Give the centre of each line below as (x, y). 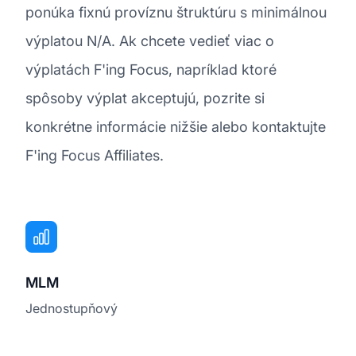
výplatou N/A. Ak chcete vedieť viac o (150, 41)
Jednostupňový (72, 308)
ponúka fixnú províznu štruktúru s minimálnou (176, 12)
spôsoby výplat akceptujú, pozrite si (145, 98)
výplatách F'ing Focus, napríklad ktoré (151, 69)
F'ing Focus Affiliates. (95, 155)
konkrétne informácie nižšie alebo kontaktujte (176, 126)
